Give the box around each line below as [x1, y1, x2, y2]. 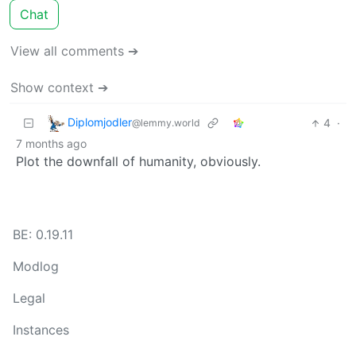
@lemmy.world [132, 117, 200, 130]
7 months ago [16, 137, 87, 151]
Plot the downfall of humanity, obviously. [16, 153, 261, 170]
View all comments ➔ [10, 43, 138, 60]
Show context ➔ [10, 79, 108, 96]
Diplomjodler [68, 115, 132, 130]
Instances [13, 322, 69, 339]
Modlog [13, 258, 59, 275]
